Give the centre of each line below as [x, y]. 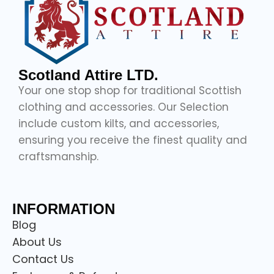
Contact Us [43, 259]
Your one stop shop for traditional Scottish [130, 91]
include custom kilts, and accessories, [119, 124]
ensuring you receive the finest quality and [133, 140]
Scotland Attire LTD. [88, 75]
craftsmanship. [58, 157]
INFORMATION [64, 209]
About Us [37, 242]
